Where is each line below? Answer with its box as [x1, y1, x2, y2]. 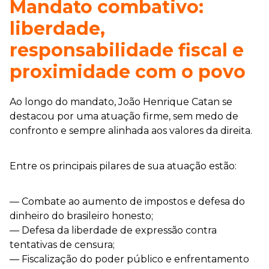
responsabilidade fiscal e [10, 38, 244, 61]
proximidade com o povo [10, 60, 246, 83]
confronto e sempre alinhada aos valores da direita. [10, 124, 252, 136]
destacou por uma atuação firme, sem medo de [10, 110, 238, 122]
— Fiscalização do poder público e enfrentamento [10, 253, 249, 265]
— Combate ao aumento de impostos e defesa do [10, 195, 245, 207]
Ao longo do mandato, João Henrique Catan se [10, 95, 232, 107]
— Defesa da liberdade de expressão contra [10, 224, 217, 236]
